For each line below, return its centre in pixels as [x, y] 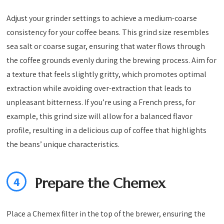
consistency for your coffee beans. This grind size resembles [108, 32]
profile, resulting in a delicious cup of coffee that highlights [107, 130]
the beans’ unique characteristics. [63, 144]
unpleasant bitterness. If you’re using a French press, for [101, 102]
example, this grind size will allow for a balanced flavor [100, 116]
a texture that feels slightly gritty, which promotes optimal [107, 74]
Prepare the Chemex [100, 183]
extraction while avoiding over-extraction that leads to [99, 88]
